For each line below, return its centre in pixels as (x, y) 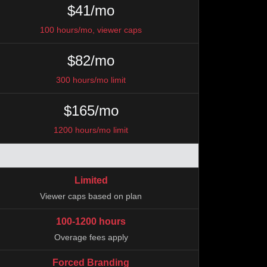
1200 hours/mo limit (91, 130)
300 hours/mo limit (91, 80)
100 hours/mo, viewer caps (91, 30)
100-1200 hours (91, 221)
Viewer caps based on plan (91, 196)
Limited (91, 180)
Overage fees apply (91, 237)
